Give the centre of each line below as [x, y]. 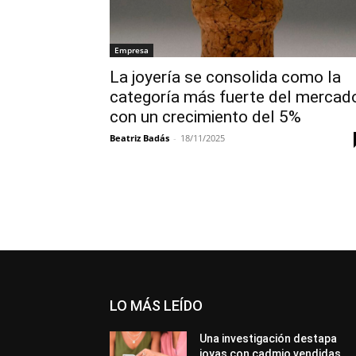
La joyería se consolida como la [225, 77]
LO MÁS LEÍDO [156, 306]
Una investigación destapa [269, 339]
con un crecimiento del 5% [205, 117]
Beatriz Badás [139, 138]
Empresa [132, 50]
